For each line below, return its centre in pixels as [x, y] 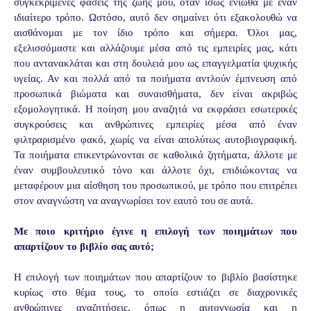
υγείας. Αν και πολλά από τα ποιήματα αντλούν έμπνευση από [155, 79]
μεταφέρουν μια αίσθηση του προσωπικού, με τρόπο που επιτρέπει [155, 186]
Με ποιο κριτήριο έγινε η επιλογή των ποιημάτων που [155, 232]
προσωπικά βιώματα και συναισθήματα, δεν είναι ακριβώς [155, 94]
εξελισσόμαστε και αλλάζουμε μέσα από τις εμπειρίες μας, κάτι [155, 48]
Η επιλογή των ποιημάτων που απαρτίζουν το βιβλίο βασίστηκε [155, 277]
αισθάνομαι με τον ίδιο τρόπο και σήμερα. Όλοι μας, [155, 33]
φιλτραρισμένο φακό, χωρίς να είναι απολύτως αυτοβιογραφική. [155, 140]
